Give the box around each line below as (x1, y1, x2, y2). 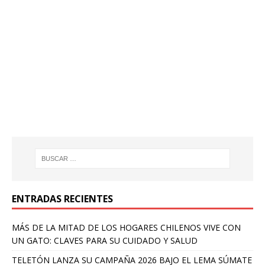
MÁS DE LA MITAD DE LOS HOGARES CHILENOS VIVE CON (12, 221, 241, 233)
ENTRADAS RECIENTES (12, 192, 113, 205)
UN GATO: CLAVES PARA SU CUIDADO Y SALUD (12, 234, 198, 246)
